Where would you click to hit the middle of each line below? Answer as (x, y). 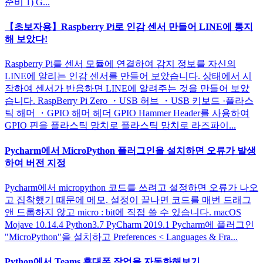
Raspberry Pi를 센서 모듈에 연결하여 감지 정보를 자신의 (120, 64)
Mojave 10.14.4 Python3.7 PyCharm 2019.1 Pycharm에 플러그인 (129, 224)
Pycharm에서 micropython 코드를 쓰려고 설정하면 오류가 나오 (131, 187)
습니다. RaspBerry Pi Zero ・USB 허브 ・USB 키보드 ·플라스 (129, 101)
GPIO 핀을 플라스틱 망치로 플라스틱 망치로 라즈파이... (120, 126)
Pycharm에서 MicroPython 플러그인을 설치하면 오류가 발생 (130, 150)
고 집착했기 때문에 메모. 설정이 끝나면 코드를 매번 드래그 (128, 200)
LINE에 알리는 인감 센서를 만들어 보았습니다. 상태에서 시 (128, 76)
